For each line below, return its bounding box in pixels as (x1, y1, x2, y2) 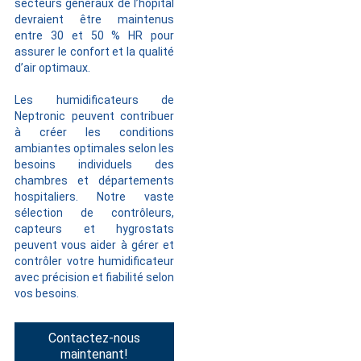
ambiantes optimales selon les (15, 141, 174, 155)
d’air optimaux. (15, 60, 90, 74)
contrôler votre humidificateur (15, 254, 174, 268)
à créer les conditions (15, 125, 174, 139)
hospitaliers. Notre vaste (15, 189, 174, 203)
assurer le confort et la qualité (15, 44, 174, 58)
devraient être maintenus (15, 12, 174, 26)
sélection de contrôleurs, (15, 205, 174, 219)
